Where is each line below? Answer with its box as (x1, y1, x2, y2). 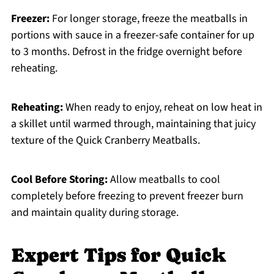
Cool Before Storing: (10, 172, 108, 188)
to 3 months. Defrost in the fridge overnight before (10, 44, 242, 60)
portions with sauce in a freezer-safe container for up (10, 28, 254, 43)
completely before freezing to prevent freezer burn (10, 188, 243, 204)
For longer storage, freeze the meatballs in (49, 11, 248, 27)
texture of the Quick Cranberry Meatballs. (10, 133, 200, 149)
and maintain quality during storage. (10, 205, 179, 221)
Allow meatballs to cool (107, 172, 220, 188)
